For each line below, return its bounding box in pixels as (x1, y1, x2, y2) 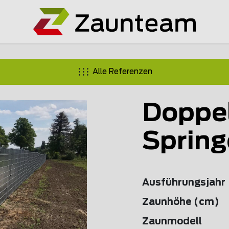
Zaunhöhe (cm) (142, 198, 219, 207)
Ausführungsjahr (142, 178, 225, 188)
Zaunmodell (142, 217, 202, 226)
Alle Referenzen (92, 67, 152, 76)
